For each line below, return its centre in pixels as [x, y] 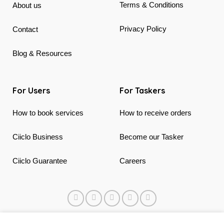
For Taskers [142, 91]
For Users [31, 91]
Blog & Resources [42, 53]
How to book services [48, 113]
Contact [25, 29]
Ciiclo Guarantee [40, 161]
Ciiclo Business [38, 137]
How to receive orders [155, 113]
